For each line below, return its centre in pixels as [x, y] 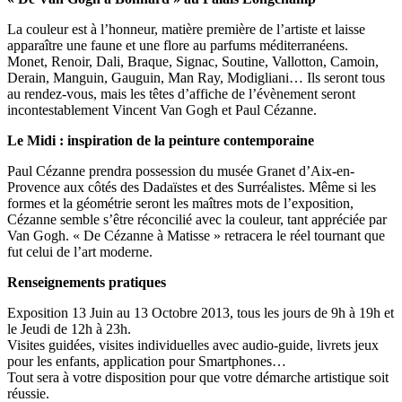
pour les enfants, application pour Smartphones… [147, 362]
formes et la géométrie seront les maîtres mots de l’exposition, [180, 204]
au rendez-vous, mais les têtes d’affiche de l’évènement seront [181, 94]
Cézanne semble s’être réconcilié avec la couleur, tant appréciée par [197, 220]
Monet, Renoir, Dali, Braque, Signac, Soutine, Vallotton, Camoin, [193, 62]
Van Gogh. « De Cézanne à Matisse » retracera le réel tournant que [196, 236]
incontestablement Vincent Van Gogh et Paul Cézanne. [162, 110]
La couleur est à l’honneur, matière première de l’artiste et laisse [186, 30]
